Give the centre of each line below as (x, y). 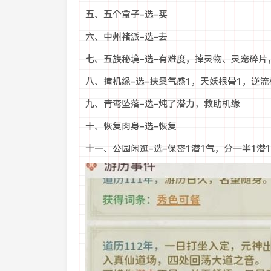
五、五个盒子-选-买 (126, 15)
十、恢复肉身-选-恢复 (131, 126)
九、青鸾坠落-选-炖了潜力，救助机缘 (162, 104)
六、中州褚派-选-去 (126, 37)
